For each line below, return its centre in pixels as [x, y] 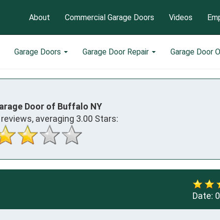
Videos [181, 17]
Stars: [106, 118]
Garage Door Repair [117, 52]
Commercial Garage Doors [110, 17]
